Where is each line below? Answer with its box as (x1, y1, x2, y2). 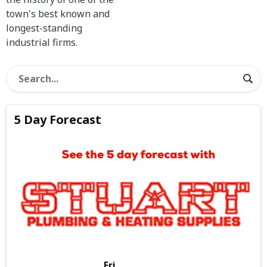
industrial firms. (6, 36, 77, 49)
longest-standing (6, 21, 82, 35)
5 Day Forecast (14, 111, 102, 128)
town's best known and (6, 7, 110, 21)
